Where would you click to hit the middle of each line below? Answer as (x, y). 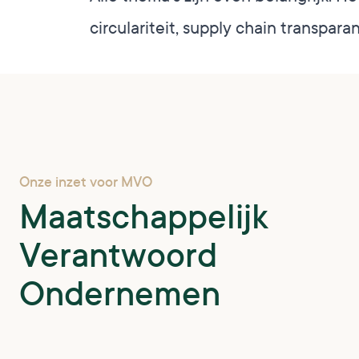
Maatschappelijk (144, 218)
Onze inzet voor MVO (86, 182)
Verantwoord (118, 256)
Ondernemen (120, 294)
